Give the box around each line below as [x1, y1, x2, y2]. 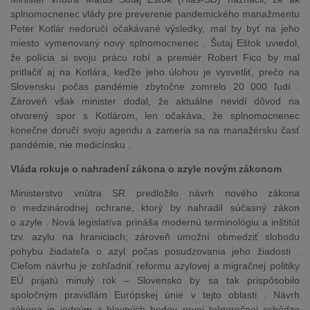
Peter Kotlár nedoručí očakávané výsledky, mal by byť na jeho [10, 23, 300, 34]
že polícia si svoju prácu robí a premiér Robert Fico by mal [10, 52, 300, 63]
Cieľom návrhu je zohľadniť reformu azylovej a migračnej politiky [10, 260, 300, 271]
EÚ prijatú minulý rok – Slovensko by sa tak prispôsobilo [10, 275, 300, 286]
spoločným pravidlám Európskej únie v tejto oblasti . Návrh [10, 289, 300, 300]
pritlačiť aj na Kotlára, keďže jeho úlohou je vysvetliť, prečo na [10, 66, 300, 77]
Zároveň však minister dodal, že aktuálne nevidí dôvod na [10, 95, 300, 107]
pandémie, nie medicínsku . [10, 139, 131, 150]
